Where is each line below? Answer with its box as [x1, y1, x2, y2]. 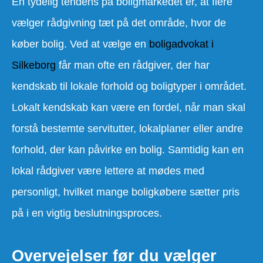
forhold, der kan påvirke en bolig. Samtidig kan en [12, 143, 244, 156]
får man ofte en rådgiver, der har [56, 59, 210, 71]
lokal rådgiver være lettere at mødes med [12, 164, 204, 177]
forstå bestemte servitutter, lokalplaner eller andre [12, 122, 243, 134]
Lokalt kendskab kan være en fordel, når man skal [12, 101, 245, 113]
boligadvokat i [149, 38, 214, 50]
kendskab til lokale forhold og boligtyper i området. [12, 80, 247, 92]
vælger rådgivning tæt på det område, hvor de [12, 16, 226, 29]
